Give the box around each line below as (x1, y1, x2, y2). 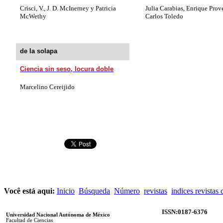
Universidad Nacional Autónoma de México (6, 212, 110, 218)
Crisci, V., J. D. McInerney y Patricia (20, 4, 116, 12)
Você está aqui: (4, 186, 57, 195)
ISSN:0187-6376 (162, 208, 208, 216)
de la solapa (20, 47, 57, 55)
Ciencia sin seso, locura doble (20, 65, 113, 73)
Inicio (57, 186, 75, 195)
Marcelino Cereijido (20, 83, 75, 91)
